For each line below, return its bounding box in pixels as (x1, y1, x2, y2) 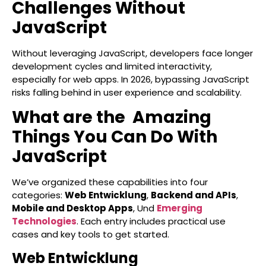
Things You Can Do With (12, 125, 217, 149)
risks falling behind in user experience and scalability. (12, 86, 242, 99)
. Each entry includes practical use (77, 215, 226, 228)
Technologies (12, 215, 77, 228)
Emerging (157, 202, 202, 215)
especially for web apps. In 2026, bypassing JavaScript (12, 73, 249, 85)
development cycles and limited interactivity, (12, 60, 212, 72)
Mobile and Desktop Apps (12, 202, 133, 215)
